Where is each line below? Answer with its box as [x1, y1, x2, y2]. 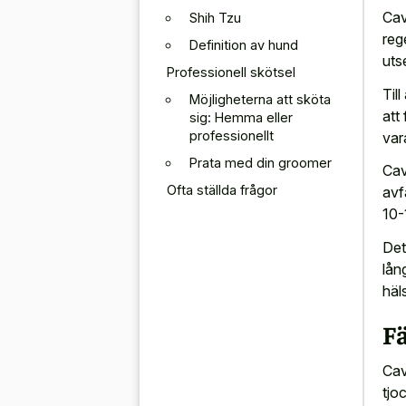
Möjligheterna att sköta [189, 91, 331, 107]
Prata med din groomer [189, 154, 332, 170]
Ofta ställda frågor [167, 181, 277, 198]
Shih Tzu [189, 9, 241, 25]
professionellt [189, 127, 274, 143]
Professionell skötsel [167, 63, 295, 80]
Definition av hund [189, 36, 298, 53]
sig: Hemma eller [189, 109, 293, 125]
